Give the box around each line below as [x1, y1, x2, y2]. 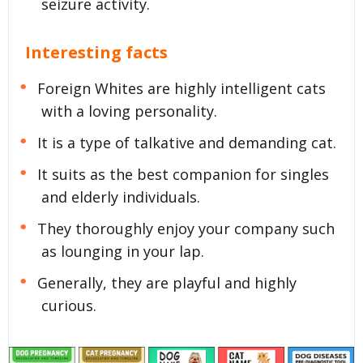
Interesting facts [25, 41, 168, 63]
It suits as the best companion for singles [36, 164, 329, 185]
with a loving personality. [41, 101, 217, 122]
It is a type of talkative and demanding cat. [36, 133, 336, 153]
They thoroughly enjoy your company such [36, 218, 335, 238]
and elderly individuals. [41, 187, 200, 207]
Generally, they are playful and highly [36, 272, 297, 293]
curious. [41, 295, 96, 315]
